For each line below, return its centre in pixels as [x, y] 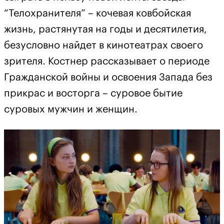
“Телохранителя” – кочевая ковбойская [97, 13]
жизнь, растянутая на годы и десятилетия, [105, 29]
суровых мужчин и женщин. [71, 109]
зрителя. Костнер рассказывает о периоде [107, 61]
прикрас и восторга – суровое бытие [93, 93]
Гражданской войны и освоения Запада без [108, 77]
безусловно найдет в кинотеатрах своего [103, 45]
